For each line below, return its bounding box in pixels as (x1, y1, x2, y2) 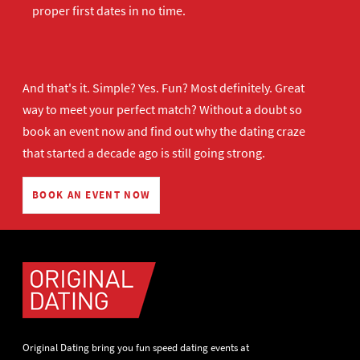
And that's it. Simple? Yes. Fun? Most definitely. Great (22, 80, 305, 96)
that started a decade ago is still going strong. (22, 145, 265, 161)
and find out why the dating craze (125, 123, 305, 139)
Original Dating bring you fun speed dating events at (22, 341, 249, 354)
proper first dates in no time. (32, 2, 186, 18)
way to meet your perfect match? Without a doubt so (22, 101, 302, 117)
